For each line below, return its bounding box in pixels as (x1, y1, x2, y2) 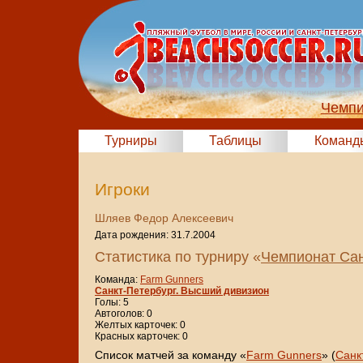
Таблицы (209, 134, 262, 147)
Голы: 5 (95, 297, 129, 309)
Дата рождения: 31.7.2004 (95, 229, 216, 241)
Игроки (95, 180, 150, 199)
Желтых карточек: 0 (95, 319, 186, 331)
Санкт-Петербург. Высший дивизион (95, 285, 269, 297)
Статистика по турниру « (95, 249, 261, 266)
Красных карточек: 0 (95, 331, 188, 343)
